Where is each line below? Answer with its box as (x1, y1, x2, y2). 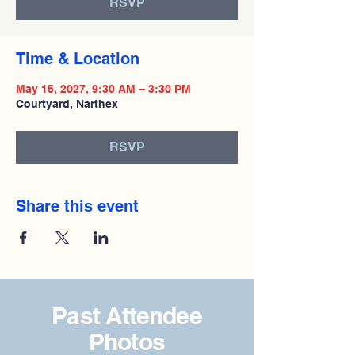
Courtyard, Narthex (16, 97, 118, 110)
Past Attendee (52, 301, 202, 330)
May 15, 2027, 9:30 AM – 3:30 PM (16, 82, 191, 95)
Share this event (16, 197, 139, 216)
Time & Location (16, 49, 139, 68)
